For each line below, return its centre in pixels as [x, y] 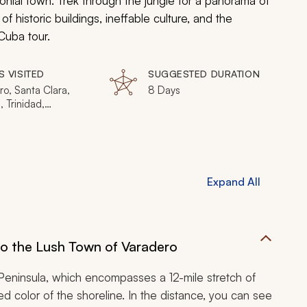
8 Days [164, 90]
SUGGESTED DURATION [204, 74]
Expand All [234, 182]
